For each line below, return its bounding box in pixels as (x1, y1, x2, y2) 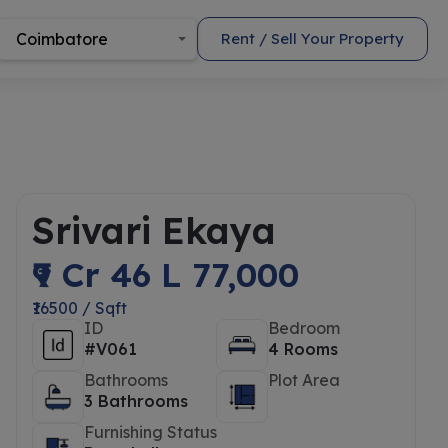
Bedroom (268, 318, 340, 338)
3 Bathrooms (84, 391, 188, 411)
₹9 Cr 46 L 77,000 (32, 253, 299, 296)
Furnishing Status (84, 422, 217, 442)
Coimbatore (16, 29, 108, 49)
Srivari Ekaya (32, 208, 276, 253)
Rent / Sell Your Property (221, 29, 404, 48)
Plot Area (268, 370, 340, 390)
